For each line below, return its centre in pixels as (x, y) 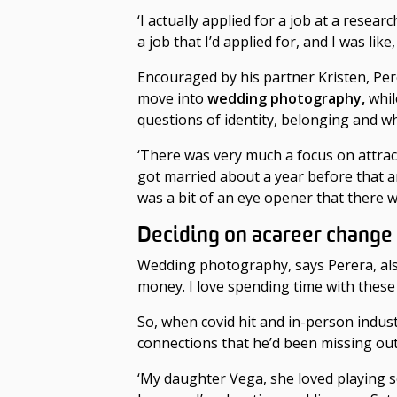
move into (172, 99)
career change (327, 235)
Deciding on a (200, 235)
